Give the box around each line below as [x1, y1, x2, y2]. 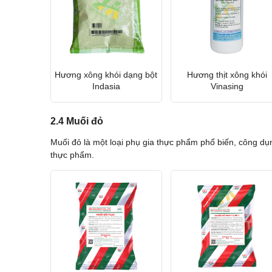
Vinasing [210, 81, 243, 91]
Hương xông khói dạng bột [55, 69, 158, 80]
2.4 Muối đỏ [50, 116, 103, 127]
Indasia [92, 81, 120, 91]
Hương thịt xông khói [186, 69, 267, 80]
